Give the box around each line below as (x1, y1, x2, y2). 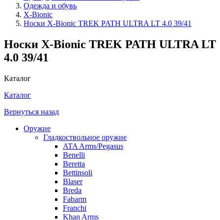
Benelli (63, 150, 85, 159)
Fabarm (63, 194, 86, 203)
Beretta (63, 159, 85, 168)
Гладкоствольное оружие (43, 133, 127, 141)
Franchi (63, 203, 86, 212)
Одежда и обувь (24, 1, 77, 10)
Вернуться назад (4, 107, 59, 116)
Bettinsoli (63, 168, 92, 177)
